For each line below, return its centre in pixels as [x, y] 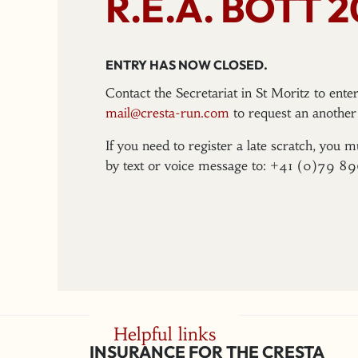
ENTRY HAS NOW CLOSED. [187, 64]
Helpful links [165, 334]
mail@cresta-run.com [167, 112]
